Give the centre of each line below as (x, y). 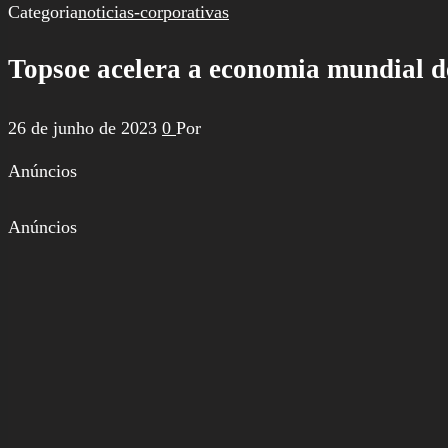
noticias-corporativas (153, 12)
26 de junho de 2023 (85, 127)
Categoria (43, 12)
